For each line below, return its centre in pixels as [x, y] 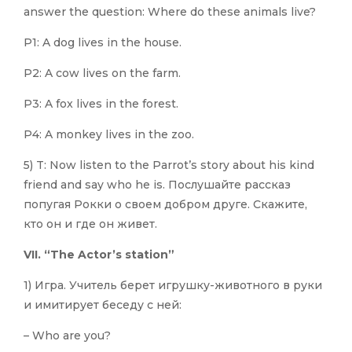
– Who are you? [67, 336]
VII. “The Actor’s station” [99, 255]
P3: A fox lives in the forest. [101, 104]
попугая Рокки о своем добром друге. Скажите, [165, 205]
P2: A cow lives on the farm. [102, 73]
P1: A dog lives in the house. [103, 43]
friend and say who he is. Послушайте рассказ [157, 185]
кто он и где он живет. [90, 224]
